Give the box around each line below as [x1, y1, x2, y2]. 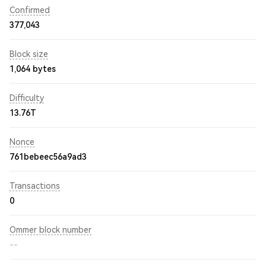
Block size [9, 49, 48, 59]
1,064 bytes [9, 64, 56, 74]
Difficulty [9, 93, 44, 103]
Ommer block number [9, 225, 91, 235]
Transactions [9, 181, 60, 191]
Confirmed [9, 5, 50, 15]
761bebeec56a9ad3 [9, 152, 87, 161]
